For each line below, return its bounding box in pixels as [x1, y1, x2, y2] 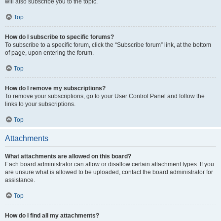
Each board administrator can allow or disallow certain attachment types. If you [5, 161, 214, 168]
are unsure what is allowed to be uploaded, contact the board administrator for [5, 169, 213, 176]
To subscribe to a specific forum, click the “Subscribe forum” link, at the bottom [5, 41, 211, 48]
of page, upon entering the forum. [5, 49, 94, 56]
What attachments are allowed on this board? [5, 153, 131, 160]
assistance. [5, 177, 35, 184]
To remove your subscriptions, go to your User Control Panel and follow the [5, 93, 205, 100]
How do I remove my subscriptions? [5, 85, 106, 92]
